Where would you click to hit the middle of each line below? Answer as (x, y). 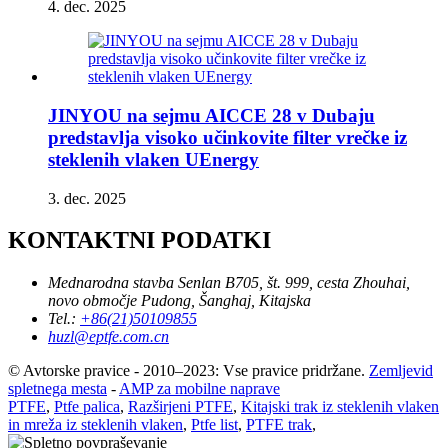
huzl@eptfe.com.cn (108, 337)
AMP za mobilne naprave (199, 389)
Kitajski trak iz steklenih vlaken (340, 407)
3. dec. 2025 (87, 198)
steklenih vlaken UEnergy (153, 159)
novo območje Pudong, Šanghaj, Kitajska (179, 301)
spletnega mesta (57, 389)
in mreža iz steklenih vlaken (95, 425)
